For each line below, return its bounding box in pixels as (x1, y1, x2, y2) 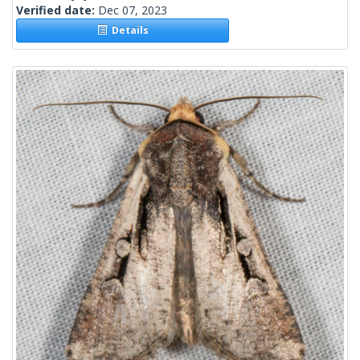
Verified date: (16, 2, 98, 18)
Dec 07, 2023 (98, 2, 167, 18)
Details (106, 23, 149, 38)
